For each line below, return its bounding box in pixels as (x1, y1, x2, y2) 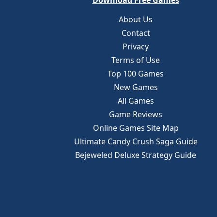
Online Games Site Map (93, 123, 179, 133)
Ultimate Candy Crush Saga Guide (74, 136, 198, 147)
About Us (119, 14, 153, 25)
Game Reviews (109, 109, 162, 120)
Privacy (123, 41, 149, 52)
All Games (117, 95, 154, 106)
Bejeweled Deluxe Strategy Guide (75, 150, 196, 160)
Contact (121, 28, 150, 38)
